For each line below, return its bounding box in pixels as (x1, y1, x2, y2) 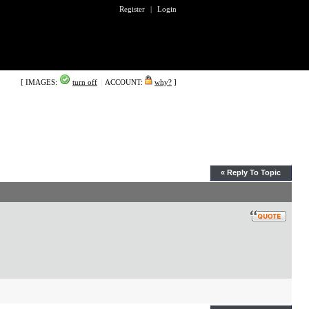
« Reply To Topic (221, 168, 281, 177)
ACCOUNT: (103, 78, 145, 87)
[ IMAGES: (21, 78, 59, 87)
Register (119, 5, 145, 13)
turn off (72, 78, 97, 87)
